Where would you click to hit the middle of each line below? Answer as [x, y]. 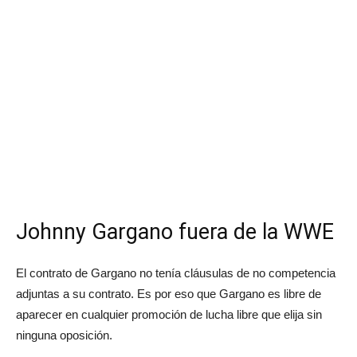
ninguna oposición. [64, 335]
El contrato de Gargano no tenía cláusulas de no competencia [176, 273]
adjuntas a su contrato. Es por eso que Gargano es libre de [169, 293]
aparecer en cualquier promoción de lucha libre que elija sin [169, 314]
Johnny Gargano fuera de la [150, 231]
